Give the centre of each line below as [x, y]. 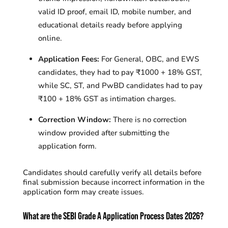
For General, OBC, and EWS [149, 59]
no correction [163, 120]
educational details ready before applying [110, 25]
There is [125, 120]
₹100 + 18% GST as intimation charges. [107, 99]
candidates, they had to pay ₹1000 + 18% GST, [120, 72]
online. [50, 38]
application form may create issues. [83, 192]
